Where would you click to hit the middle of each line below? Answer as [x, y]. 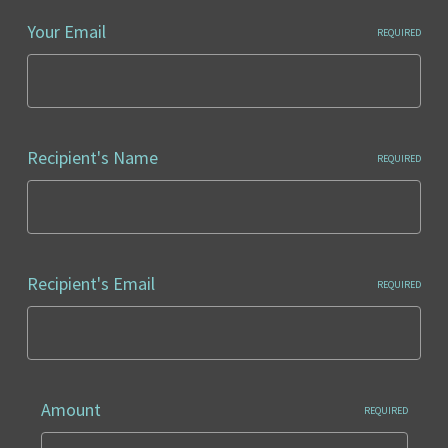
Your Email [66, 31]
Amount [70, 409]
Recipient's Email [91, 283]
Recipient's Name [92, 157]
